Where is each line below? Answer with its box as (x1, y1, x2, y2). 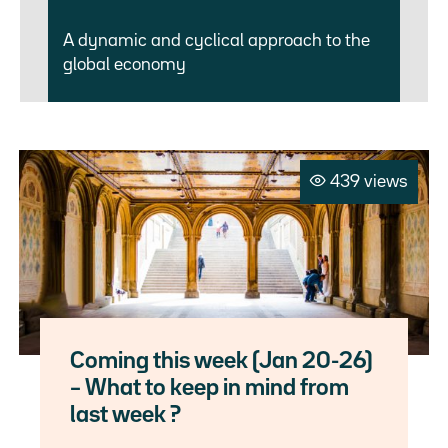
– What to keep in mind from (70, 377, 350, 399)
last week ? (70, 404, 182, 426)
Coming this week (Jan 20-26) (70, 350, 374, 372)
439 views (330, 173, 408, 190)
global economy (63, 56, 187, 73)
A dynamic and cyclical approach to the (63, 32, 371, 49)
